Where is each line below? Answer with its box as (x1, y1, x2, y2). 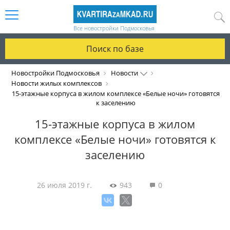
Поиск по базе (86, 43, 144, 54)
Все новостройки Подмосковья (73, 24, 155, 32)
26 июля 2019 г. (37, 180, 92, 190)
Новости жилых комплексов (11, 79, 102, 88)
